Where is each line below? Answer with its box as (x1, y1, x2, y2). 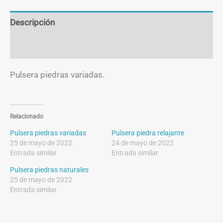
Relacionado (10, 113, 43, 120)
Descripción (10, 17, 55, 28)
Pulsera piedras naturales (10, 166, 89, 174)
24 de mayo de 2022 (111, 139, 174, 147)
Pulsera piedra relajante (111, 129, 184, 137)
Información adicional (10, 41, 92, 52)
